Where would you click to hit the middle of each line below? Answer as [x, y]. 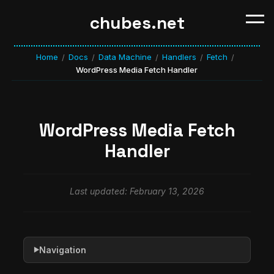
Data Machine [125, 57]
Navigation [63, 250]
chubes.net [137, 23]
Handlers [179, 57]
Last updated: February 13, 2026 [137, 191]
